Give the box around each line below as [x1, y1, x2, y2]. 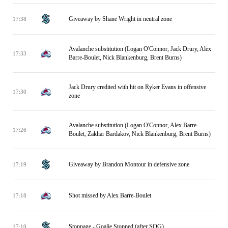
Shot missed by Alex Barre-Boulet [69, 191, 151, 199]
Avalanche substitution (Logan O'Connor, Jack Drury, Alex [69, 45, 211, 52]
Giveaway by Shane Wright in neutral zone [69, 15, 172, 22]
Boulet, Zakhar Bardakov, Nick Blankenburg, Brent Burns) [69, 130, 211, 137]
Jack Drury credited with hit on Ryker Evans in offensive [69, 83, 206, 91]
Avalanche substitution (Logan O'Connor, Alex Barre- [69, 122, 198, 129]
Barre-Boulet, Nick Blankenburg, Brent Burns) [69, 54, 182, 61]
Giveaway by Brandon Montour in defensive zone [69, 160, 189, 168]
